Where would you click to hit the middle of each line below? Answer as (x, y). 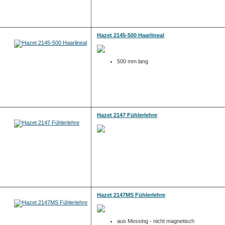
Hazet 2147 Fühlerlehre (127, 115)
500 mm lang (133, 61)
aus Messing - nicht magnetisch (156, 221)
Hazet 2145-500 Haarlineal (131, 35)
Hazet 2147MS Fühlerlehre (131, 195)
